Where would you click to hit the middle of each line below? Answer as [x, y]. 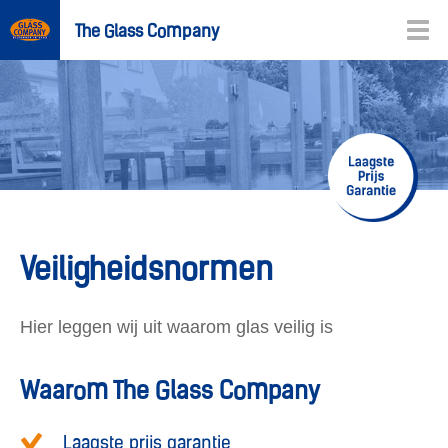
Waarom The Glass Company [170, 393]
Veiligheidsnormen [146, 272]
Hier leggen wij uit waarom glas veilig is [176, 327]
